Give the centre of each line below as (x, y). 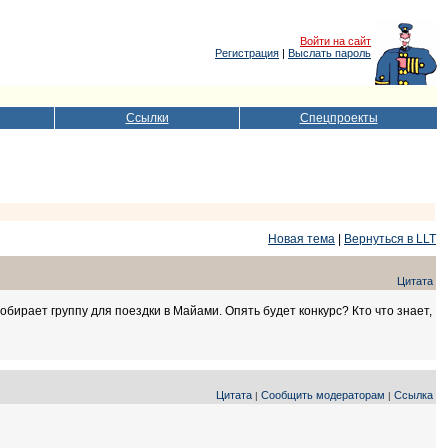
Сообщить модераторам (323, 395)
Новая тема (301, 239)
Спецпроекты (338, 118)
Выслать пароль (329, 53)
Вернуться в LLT (390, 239)
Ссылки (147, 118)
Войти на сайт (335, 41)
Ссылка (413, 395)
